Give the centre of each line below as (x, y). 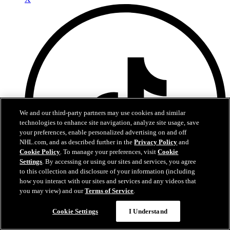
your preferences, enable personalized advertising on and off (103, 132)
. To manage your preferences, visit (109, 152)
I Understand (148, 211)
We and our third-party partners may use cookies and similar (103, 113)
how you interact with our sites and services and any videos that (108, 181)
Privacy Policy (156, 142)
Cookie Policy (40, 152)
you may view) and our (52, 191)
